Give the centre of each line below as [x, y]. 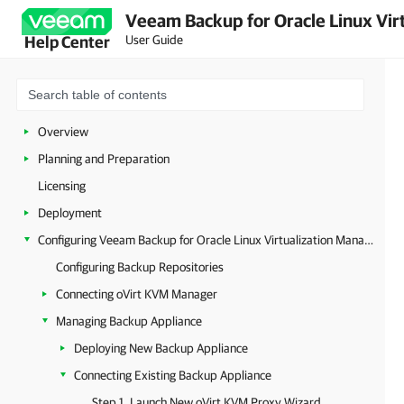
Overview [63, 132]
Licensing [62, 186]
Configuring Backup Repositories [140, 267]
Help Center [67, 42]
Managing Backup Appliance [129, 321]
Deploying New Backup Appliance [161, 348]
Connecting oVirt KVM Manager [137, 294]
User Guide [154, 39]
